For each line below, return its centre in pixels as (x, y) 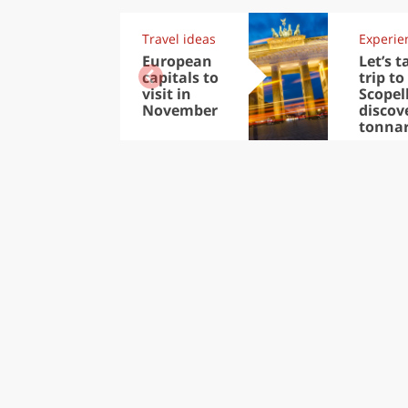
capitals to (180, 77)
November (180, 110)
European (177, 61)
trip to (381, 77)
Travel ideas (179, 38)
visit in (167, 93)
